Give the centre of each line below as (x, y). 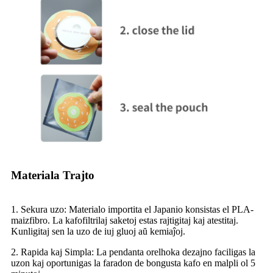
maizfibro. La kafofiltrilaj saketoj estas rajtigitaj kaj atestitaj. (125, 221)
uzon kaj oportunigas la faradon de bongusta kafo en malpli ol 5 (133, 263)
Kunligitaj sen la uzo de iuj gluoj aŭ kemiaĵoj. (98, 232)
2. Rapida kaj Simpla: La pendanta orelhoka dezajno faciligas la (133, 252)
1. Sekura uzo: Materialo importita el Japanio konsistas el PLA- (132, 210)
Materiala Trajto (53, 175)
